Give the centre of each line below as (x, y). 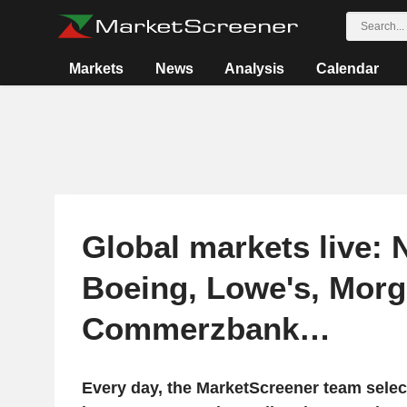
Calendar (347, 69)
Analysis (255, 69)
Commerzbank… (206, 328)
